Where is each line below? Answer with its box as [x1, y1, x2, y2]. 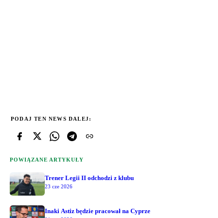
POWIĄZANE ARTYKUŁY [10, 156, 84, 163]
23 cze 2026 [45, 183, 73, 189]
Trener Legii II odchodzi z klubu [45, 174, 134, 182]
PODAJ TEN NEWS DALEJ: [11, 115, 92, 122]
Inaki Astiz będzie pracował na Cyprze [45, 207, 150, 215]
